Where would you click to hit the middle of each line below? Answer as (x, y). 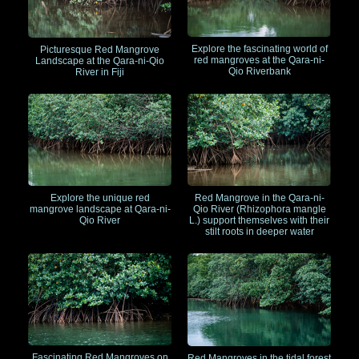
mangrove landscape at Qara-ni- (100, 209)
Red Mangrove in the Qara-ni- (259, 198)
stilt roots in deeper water (259, 231)
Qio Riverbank (259, 72)
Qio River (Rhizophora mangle (259, 209)
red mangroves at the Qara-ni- (259, 61)
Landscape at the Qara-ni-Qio (100, 61)
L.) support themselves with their (259, 220)
